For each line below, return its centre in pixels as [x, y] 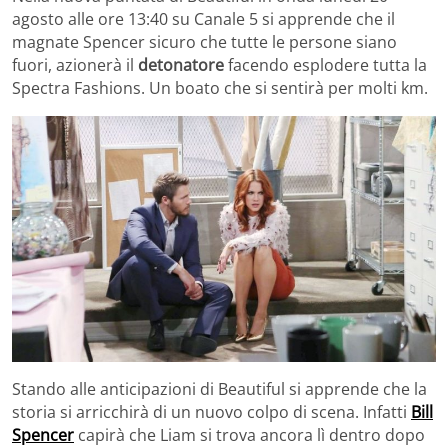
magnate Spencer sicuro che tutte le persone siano [204, 41]
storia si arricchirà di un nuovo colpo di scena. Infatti [211, 411]
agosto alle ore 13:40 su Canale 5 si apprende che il [203, 18]
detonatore [181, 64]
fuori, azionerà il [75, 64]
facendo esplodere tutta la [325, 64]
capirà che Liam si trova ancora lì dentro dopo [249, 434]
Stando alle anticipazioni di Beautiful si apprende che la [219, 388]
